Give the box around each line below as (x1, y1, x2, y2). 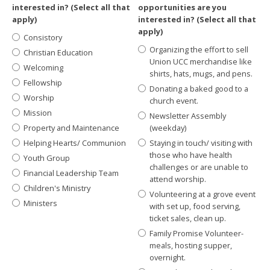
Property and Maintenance (24, 122, 120, 133)
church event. (149, 95, 199, 106)
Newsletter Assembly (149, 110, 227, 121)
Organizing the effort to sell (149, 44, 249, 55)
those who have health (149, 149, 233, 160)
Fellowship (24, 77, 63, 88)
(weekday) (149, 122, 187, 133)
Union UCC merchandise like (149, 56, 253, 67)
